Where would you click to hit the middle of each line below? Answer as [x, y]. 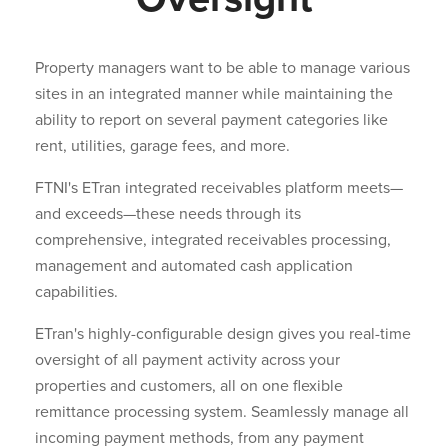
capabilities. [76, 292]
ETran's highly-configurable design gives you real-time [223, 334]
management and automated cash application [194, 266]
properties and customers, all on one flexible [189, 386]
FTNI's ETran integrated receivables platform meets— [219, 188]
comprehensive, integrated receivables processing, [213, 240]
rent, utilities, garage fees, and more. [162, 146]
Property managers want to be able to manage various [222, 68]
